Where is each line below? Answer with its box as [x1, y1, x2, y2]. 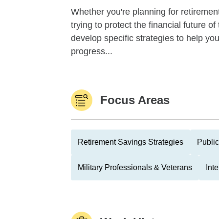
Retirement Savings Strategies [78, 138, 183, 146]
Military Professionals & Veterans [78, 163, 192, 172]
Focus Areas [100, 93, 170, 107]
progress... [71, 46, 112, 56]
